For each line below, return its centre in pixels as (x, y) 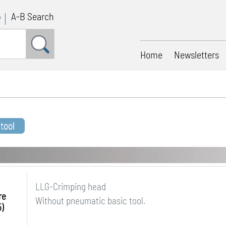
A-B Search (33, 16)
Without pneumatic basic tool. (90, 201)
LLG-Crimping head (70, 186)
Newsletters (196, 54)
